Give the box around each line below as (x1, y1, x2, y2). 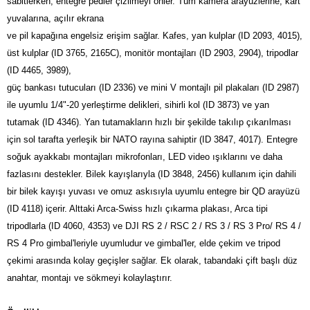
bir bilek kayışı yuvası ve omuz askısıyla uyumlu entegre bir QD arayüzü (7, 186, 300, 197)
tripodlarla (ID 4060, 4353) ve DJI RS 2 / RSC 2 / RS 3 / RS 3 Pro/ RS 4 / (7, 221, 301, 232)
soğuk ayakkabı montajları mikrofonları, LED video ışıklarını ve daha (7, 152, 282, 163)
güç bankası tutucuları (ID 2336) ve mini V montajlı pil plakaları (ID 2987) (7, 82, 299, 93)
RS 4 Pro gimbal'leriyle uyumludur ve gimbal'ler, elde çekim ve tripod (7, 238, 280, 249)
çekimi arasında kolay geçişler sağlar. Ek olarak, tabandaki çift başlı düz (7, 255, 298, 266)
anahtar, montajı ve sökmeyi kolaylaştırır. (7, 273, 172, 284)
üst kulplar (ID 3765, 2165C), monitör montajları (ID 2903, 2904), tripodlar (7, 48, 298, 59)
